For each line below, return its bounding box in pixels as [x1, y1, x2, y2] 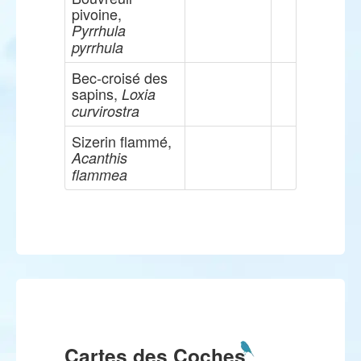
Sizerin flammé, [72, 131, 172, 151]
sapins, [72, 83, 122, 104]
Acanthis [72, 147, 127, 168]
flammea [72, 164, 127, 185]
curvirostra [72, 101, 139, 121]
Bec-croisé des [72, 67, 168, 88]
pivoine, [72, 3, 122, 24]
